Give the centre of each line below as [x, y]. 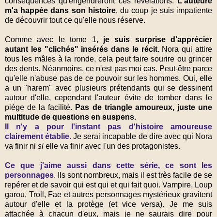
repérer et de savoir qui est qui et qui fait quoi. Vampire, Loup [108, 185]
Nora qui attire [186, 49]
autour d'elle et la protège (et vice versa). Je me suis [108, 204]
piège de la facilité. [40, 107]
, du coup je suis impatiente [164, 10]
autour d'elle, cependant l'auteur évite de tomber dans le [108, 97]
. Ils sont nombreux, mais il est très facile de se [133, 175]
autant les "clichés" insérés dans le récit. [82, 49]
